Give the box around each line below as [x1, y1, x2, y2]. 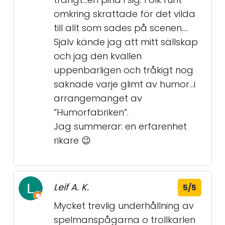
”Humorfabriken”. [54, 106, 129, 119]
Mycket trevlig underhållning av [54, 199, 194, 212]
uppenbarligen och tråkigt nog [54, 64, 193, 76]
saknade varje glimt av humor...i [54, 78, 195, 90]
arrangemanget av [54, 92, 142, 104]
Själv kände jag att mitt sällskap [54, 36, 198, 48]
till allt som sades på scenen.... [54, 22, 188, 34]
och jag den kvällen [54, 50, 142, 62]
